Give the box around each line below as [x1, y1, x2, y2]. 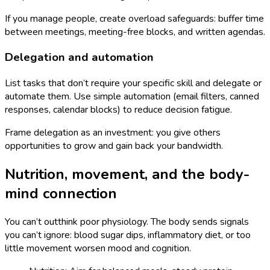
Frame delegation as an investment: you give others [5, 126, 221, 140]
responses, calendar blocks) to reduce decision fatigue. [5, 103, 232, 117]
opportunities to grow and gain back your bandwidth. [5, 139, 223, 153]
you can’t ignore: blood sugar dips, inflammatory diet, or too [5, 228, 251, 242]
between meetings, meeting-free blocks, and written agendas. [5, 25, 265, 39]
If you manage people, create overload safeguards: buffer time [5, 11, 264, 25]
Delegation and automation [5, 49, 154, 66]
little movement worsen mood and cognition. [5, 241, 191, 255]
